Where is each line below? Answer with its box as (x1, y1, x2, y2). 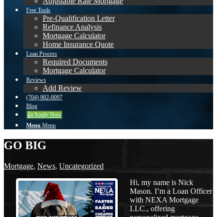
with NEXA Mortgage (130, 196, 199, 204)
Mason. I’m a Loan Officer (130, 187, 212, 195)
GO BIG (4, 139, 46, 152)
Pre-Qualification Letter (43, 14, 115, 23)
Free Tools (26, 7, 50, 14)
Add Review (43, 84, 82, 93)
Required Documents (43, 58, 108, 66)
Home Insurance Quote (43, 40, 114, 49)
